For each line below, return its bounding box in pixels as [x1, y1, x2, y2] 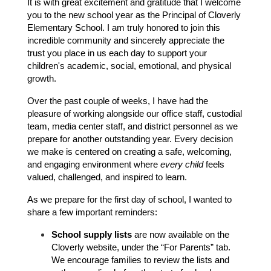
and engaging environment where [27, 160, 160, 170]
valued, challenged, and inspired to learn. [27, 172, 187, 183]
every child [160, 160, 203, 170]
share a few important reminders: [27, 207, 157, 218]
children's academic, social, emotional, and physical [27, 61, 231, 71]
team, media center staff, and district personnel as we [27, 122, 238, 132]
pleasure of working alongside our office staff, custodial [27, 109, 242, 119]
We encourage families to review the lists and [51, 255, 229, 266]
